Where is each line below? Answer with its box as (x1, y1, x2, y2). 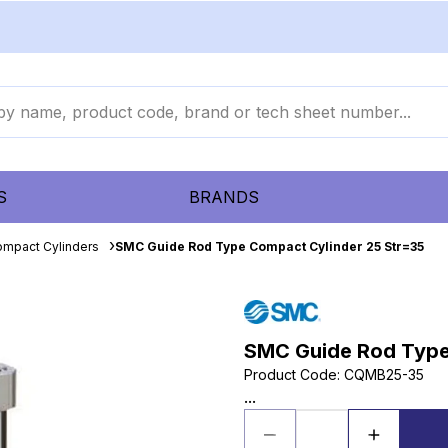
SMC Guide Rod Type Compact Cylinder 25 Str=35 (115, 239, 424, 254)
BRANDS (188, 187, 259, 207)
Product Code (244, 366, 337, 383)
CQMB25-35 (344, 366, 424, 383)
